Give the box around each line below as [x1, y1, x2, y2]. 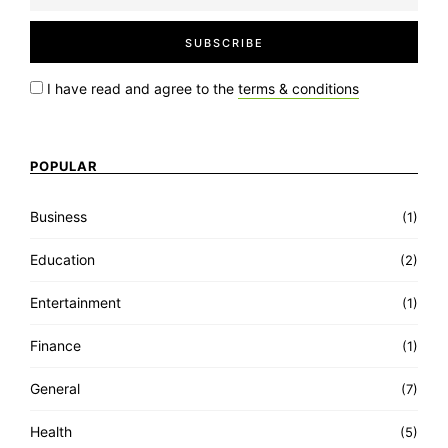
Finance [30, 336, 81, 354]
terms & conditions [238, 79, 359, 97]
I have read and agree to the [43, 79, 238, 97]
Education [30, 250, 95, 268]
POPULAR [30, 157, 98, 174]
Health [30, 422, 72, 440]
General [30, 379, 80, 397]
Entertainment [30, 293, 121, 311]
